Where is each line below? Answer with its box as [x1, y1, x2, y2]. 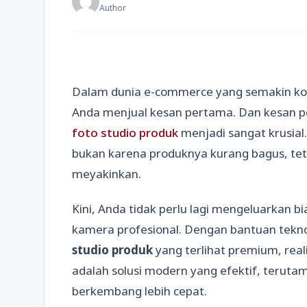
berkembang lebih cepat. [72, 283, 207, 299]
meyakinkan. [72, 166, 141, 182]
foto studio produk [72, 125, 178, 140]
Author [99, 2, 126, 14]
